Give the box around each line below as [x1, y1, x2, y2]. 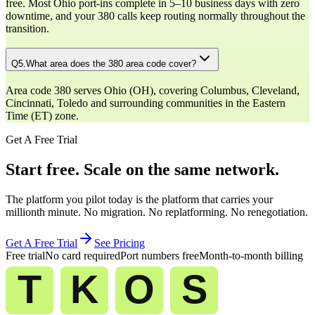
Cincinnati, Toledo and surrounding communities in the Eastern [6, 97, 285, 109]
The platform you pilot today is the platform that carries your [6, 193, 273, 205]
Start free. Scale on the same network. [6, 160, 279, 179]
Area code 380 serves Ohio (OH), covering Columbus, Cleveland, [6, 84, 300, 96]
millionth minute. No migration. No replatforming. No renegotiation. [6, 205, 308, 218]
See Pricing [94, 236, 145, 249]
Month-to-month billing [199, 249, 303, 262]
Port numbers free [120, 249, 199, 262]
